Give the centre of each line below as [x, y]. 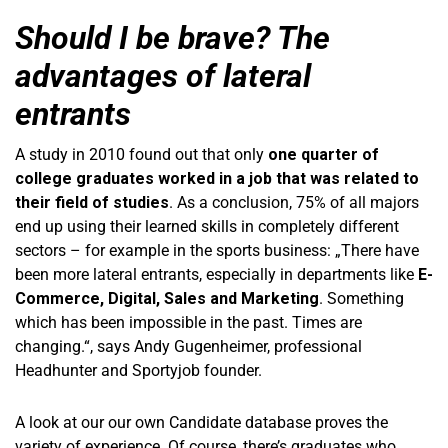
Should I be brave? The [172, 38]
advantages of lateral [163, 76]
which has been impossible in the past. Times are [188, 323]
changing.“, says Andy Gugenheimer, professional [188, 347]
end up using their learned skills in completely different [207, 227]
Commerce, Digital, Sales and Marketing [167, 299]
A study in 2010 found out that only [141, 155]
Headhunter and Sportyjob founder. [138, 371]
